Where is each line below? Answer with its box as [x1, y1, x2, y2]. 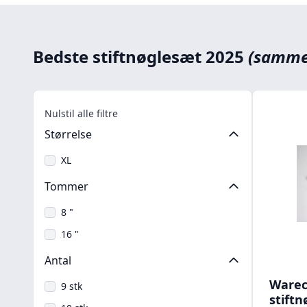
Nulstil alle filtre [45, 107, 118, 120]
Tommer [45, 179, 88, 194]
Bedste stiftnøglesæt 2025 [33, 45, 248, 68]
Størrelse [45, 127, 92, 142]
